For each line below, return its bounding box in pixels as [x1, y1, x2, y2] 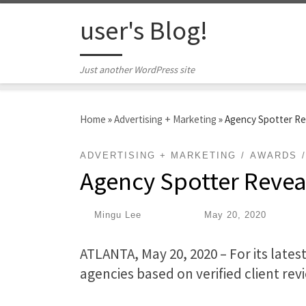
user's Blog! [80, 13, 208, 46]
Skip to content [18, 13, 92, 27]
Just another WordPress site [79, 64, 195, 76]
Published [155, 209, 204, 220]
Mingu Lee [94, 209, 141, 220]
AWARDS [249, 150, 297, 161]
